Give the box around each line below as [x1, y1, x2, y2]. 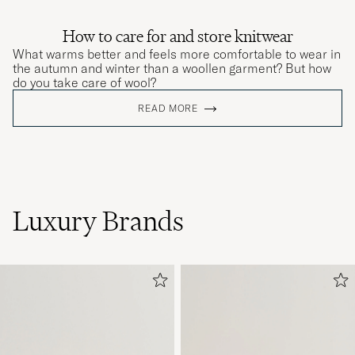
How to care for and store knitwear [62, 25, 293, 48]
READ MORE [138, 102, 198, 115]
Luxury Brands [13, 204, 184, 239]
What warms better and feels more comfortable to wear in [13, 46, 341, 63]
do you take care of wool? [13, 74, 156, 91]
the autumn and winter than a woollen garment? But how [13, 60, 331, 77]
